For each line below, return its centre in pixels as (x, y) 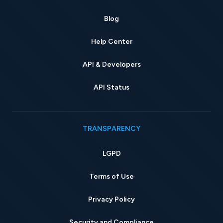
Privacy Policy (111, 200)
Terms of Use (111, 177)
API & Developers (111, 65)
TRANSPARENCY (111, 129)
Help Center (111, 42)
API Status (111, 88)
